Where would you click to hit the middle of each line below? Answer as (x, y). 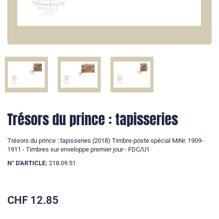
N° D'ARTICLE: (27, 163)
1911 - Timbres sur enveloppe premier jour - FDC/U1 (78, 149)
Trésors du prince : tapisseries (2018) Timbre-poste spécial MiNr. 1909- (105, 140)
